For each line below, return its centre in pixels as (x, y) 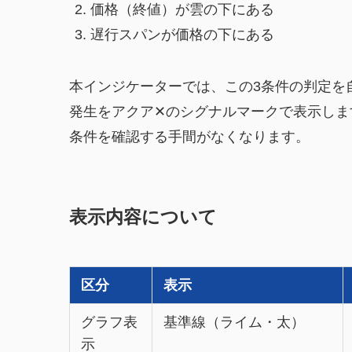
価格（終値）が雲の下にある (182, 10)
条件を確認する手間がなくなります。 (189, 136)
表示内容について (143, 216)
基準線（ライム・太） (234, 322)
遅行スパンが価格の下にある (182, 34)
